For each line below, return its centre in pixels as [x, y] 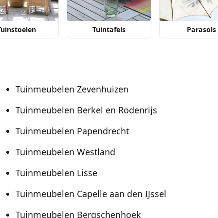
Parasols [201, 30]
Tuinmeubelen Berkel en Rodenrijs [86, 110]
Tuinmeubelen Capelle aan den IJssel [91, 194]
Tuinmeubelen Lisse [56, 173]
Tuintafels [109, 30]
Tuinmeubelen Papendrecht [72, 131]
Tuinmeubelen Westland [65, 152]
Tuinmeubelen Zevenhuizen [72, 89]
